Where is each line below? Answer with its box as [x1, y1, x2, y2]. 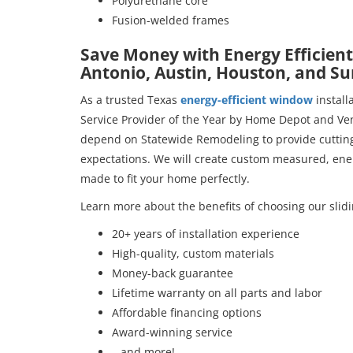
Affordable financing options [112, 304, 262, 320]
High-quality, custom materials [112, 245, 274, 261]
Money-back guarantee [112, 265, 233, 281]
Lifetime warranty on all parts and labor [112, 284, 322, 300]
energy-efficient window [180, 91, 313, 107]
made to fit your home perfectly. [80, 170, 250, 186]
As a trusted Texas [80, 91, 180, 107]
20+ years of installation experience [112, 225, 299, 241]
